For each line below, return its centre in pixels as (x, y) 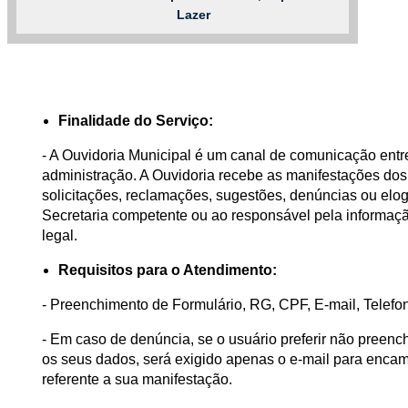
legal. (60, 235)
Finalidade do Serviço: (136, 120)
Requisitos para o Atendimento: (168, 270)
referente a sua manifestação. (137, 379)
